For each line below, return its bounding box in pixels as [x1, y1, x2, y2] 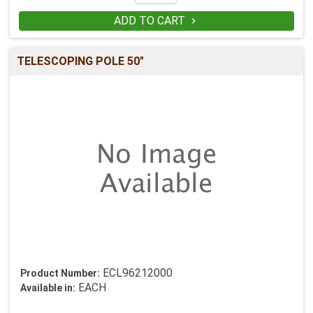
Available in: [20, 282, 75, 293]
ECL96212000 [103, 266, 173, 279]
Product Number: [20, 268, 100, 279]
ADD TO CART [113, 14, 188, 27]
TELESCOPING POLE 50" [17, 54, 144, 68]
